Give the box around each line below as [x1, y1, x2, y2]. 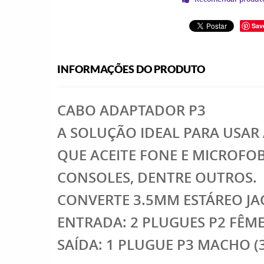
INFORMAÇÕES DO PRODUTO [57, 63, 205, 75]
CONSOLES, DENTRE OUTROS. [57, 168, 257, 187]
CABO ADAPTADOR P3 [57, 101, 206, 120]
